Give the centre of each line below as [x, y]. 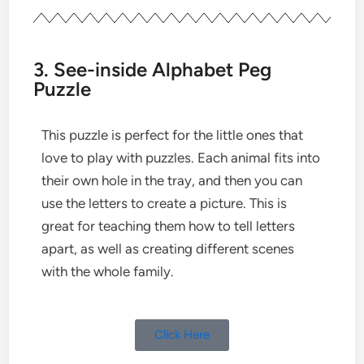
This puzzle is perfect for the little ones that [173, 134]
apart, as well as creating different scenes [168, 248]
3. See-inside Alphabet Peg [153, 69]
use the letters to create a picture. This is [165, 203]
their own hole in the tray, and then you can [172, 180]
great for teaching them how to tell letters [169, 225]
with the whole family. [108, 271]
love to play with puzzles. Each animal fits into [181, 157]
